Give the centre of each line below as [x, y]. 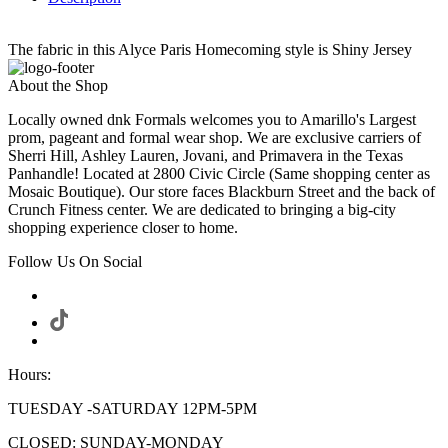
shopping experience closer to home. [123, 228]
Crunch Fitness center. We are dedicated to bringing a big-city [202, 210]
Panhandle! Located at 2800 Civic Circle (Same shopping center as [219, 174]
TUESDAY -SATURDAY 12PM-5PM [132, 409]
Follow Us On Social [75, 262]
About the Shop [58, 86]
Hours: [29, 375]
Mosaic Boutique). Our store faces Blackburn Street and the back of [221, 192]
